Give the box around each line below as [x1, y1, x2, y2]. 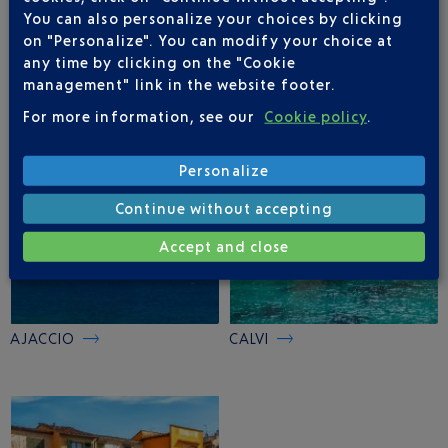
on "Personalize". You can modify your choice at [22, 31, 394, 49]
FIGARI [10, 50, 56, 68]
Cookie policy [264, 107, 368, 125]
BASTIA [229, 50, 280, 68]
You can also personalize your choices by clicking [22, 9, 404, 27]
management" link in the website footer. [22, 75, 336, 93]
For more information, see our [22, 107, 260, 125]
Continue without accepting [115, 199, 333, 217]
